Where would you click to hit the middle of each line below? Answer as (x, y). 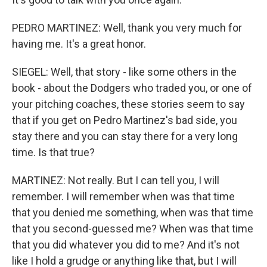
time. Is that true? (53, 152)
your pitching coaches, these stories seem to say (128, 104)
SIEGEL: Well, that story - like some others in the (124, 72)
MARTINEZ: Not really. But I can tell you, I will (116, 180)
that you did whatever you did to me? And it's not (126, 245)
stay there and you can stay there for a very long (125, 136)
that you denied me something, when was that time (133, 212)
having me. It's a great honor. (79, 44)
